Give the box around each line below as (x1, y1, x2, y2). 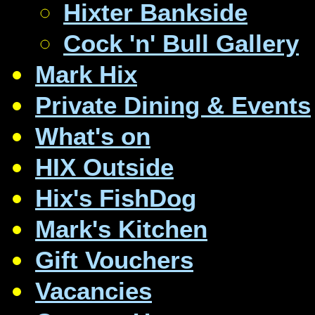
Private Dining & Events (35, 91, 311, 119)
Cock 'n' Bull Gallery (63, 29, 299, 57)
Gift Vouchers (35, 245, 193, 274)
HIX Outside (35, 153, 174, 181)
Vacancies (35, 276, 152, 304)
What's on (35, 122, 150, 150)
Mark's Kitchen (35, 214, 207, 243)
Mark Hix (35, 60, 137, 88)
